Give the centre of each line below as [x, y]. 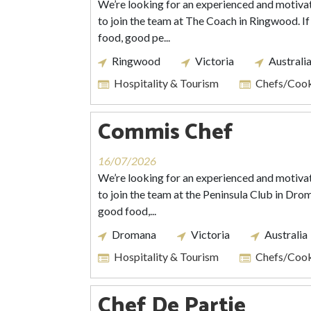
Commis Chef [166, 133]
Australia [286, 234]
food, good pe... [134, 37]
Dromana [134, 234]
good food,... [127, 211]
